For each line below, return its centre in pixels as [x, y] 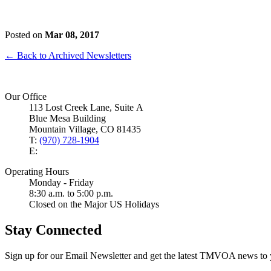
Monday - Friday [61, 182]
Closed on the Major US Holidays [94, 204]
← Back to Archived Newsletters [68, 55]
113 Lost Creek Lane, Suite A [86, 107]
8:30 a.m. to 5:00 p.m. [71, 193]
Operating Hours [37, 171]
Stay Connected [53, 230]
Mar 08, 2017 [72, 34]
